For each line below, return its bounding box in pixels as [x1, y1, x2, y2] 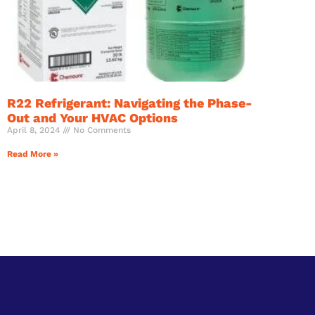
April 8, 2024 [7, 124, 63, 135]
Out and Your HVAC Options [7, 110, 178, 125]
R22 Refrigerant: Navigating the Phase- [7, 95, 252, 110]
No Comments [70, 124, 131, 135]
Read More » [7, 148, 58, 159]
